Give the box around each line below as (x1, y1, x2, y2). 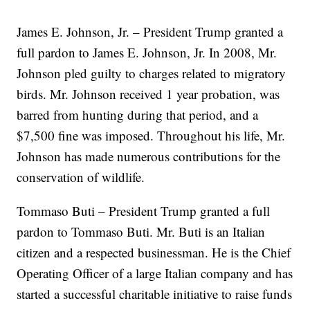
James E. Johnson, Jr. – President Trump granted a (17, 23, 284, 41)
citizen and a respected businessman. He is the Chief (17, 244, 291, 262)
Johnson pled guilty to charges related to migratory (17, 64, 286, 82)
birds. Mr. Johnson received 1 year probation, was (17, 85, 280, 103)
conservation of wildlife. (17, 168, 145, 186)
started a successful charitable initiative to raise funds (17, 285, 293, 303)
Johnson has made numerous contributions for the (17, 147, 281, 165)
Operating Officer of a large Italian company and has (17, 264, 293, 282)
